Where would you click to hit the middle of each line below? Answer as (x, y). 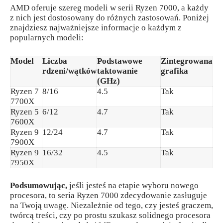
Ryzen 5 (25, 111)
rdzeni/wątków (69, 71)
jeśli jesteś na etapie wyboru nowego (133, 186)
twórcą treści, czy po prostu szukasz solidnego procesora (110, 216)
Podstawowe (120, 61)
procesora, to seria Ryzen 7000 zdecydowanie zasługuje (109, 196)
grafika (174, 71)
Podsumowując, (39, 186)
